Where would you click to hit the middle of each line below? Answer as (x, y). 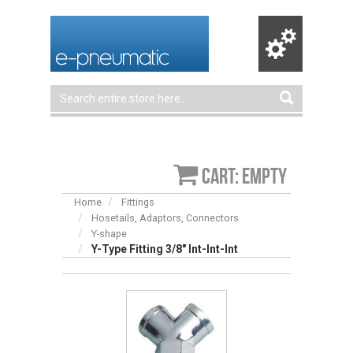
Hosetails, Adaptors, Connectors (165, 218)
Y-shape (109, 234)
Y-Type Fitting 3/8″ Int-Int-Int (165, 249)
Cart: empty (244, 176)
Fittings (138, 202)
